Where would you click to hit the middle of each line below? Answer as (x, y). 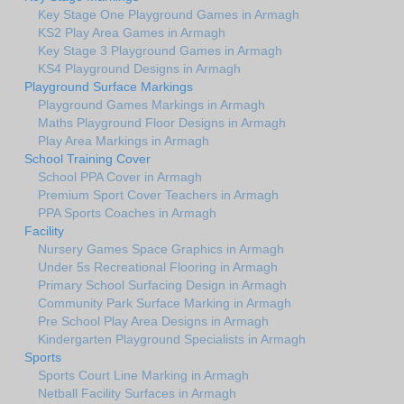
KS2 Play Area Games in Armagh (132, 32)
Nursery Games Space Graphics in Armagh (161, 248)
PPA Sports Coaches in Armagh (127, 212)
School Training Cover (87, 158)
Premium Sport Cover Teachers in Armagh (158, 194)
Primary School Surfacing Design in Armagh (162, 285)
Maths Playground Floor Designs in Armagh (162, 122)
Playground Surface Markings (109, 86)
